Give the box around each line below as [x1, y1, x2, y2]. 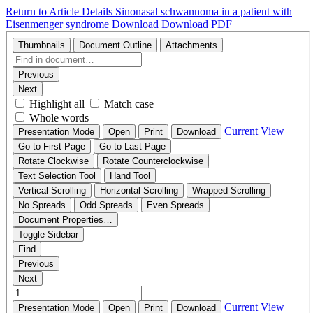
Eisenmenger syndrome [6, 18, 112, 30]
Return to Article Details [6, 6, 115, 17]
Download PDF [161, 18, 232, 30]
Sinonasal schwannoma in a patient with [115, 6, 292, 17]
